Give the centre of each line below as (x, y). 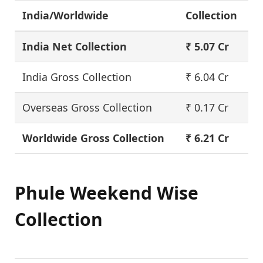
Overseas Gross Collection (87, 107)
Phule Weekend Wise (107, 193)
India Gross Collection (77, 77)
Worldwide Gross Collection (94, 138)
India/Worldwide (66, 15)
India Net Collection (75, 46)
